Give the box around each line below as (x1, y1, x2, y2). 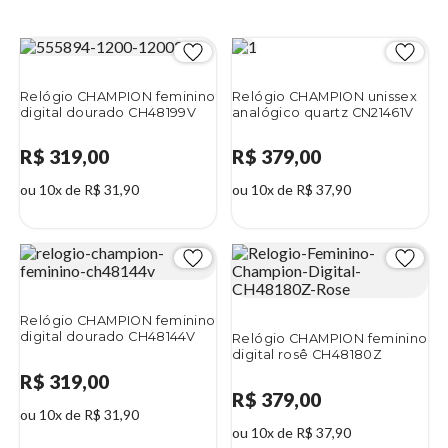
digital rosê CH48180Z (232, 347, 383, 363)
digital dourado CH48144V (20, 329, 196, 345)
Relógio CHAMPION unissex (232, 88, 418, 104)
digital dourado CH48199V (20, 104, 197, 120)
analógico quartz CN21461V (232, 104, 414, 120)
